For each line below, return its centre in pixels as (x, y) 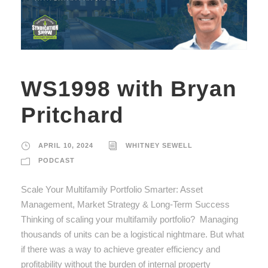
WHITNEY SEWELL (159, 145)
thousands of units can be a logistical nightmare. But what (133, 234)
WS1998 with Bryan (129, 89)
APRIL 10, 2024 (66, 145)
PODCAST (57, 160)
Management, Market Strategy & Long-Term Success (125, 204)
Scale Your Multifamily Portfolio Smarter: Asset (112, 189)
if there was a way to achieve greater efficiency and (121, 249)
